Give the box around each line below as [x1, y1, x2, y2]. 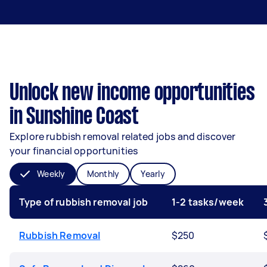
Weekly [37, 168, 66, 179]
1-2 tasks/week [172, 195, 244, 209]
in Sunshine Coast [10, 107, 139, 128]
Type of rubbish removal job [19, 195, 148, 209]
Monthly [86, 168, 120, 179]
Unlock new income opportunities [10, 83, 255, 104]
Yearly [141, 168, 165, 179]
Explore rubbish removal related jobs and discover [10, 130, 236, 143]
